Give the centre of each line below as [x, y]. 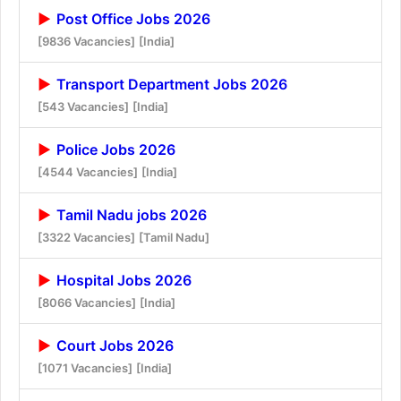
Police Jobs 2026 [114, 149]
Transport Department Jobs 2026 [170, 84]
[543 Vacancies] [83, 106]
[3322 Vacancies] [86, 237]
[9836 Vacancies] [86, 41]
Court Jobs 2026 [113, 345]
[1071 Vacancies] [85, 367]
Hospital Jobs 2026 [122, 280]
